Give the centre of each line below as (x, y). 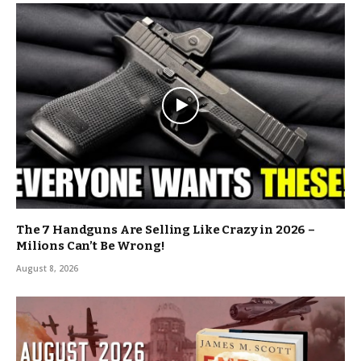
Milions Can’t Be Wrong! (91, 245)
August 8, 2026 (47, 268)
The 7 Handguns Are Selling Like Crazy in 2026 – (166, 229)
